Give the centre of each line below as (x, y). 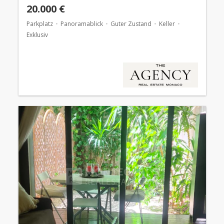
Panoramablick (81, 24)
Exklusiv (37, 35)
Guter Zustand (131, 24)
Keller (167, 24)
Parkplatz (39, 24)
